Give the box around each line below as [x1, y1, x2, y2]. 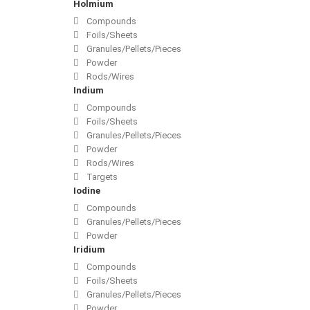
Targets [84, 172, 118, 183]
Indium [73, 85, 104, 96]
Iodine [73, 185, 100, 197]
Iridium [73, 244, 105, 255]
